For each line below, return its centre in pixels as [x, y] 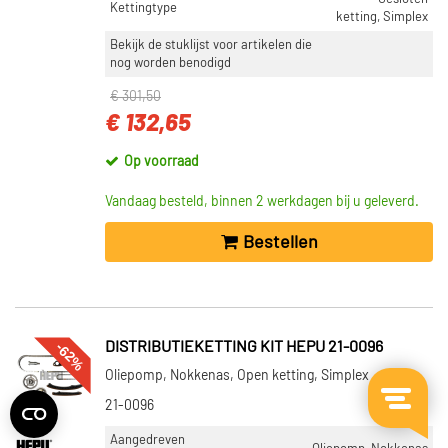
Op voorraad [161, 162]
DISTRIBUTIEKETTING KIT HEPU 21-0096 [244, 347]
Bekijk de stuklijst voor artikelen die [211, 45]
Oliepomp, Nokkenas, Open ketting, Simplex [237, 376]
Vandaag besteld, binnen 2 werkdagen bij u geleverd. [262, 202]
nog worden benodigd [170, 63]
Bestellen [280, 242]
